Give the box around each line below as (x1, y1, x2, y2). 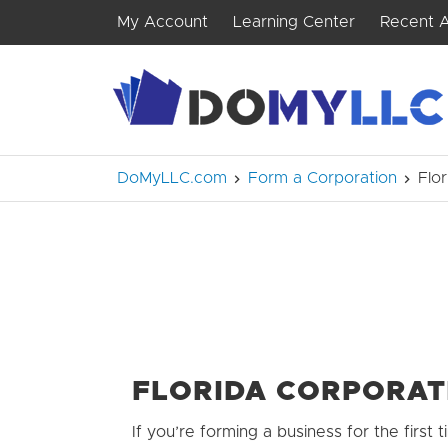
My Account (117, 14, 208, 30)
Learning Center (233, 14, 355, 30)
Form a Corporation (248, 170, 397, 186)
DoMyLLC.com (117, 170, 227, 186)
